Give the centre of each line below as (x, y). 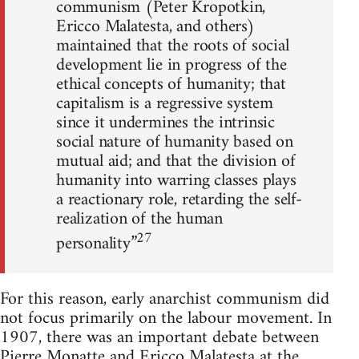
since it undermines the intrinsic (166, 123)
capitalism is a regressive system (165, 103)
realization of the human (139, 219)
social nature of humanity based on (175, 142)
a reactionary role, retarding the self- (179, 200)
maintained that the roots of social (173, 46)
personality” (97, 244)
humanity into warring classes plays (176, 180)
